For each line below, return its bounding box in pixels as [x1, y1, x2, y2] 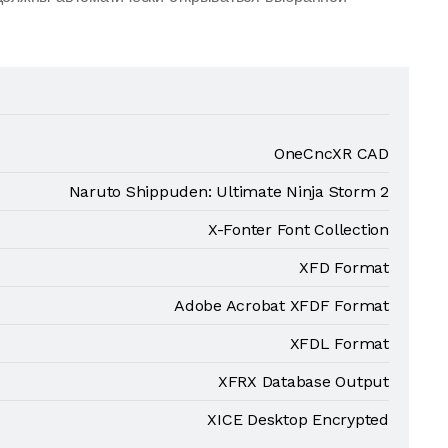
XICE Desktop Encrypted [207, 410, 389, 429]
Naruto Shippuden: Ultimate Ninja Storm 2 [68, 182, 389, 201]
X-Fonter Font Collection [207, 220, 389, 239]
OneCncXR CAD [273, 144, 389, 163]
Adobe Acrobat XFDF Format [174, 296, 389, 315]
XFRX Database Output [217, 372, 389, 391]
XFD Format [299, 258, 389, 277]
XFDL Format [289, 334, 389, 353]
